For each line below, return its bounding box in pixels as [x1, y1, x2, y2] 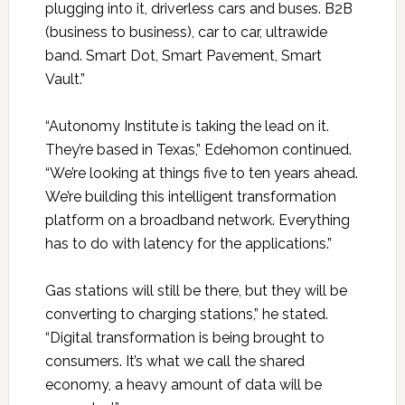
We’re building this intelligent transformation [44, 188, 336, 206]
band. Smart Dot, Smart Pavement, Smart [44, 47, 322, 65]
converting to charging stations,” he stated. [44, 306, 328, 324]
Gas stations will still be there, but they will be [44, 282, 347, 300]
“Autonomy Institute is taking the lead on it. [44, 118, 329, 136]
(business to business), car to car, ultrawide [44, 24, 327, 42]
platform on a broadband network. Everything [44, 212, 350, 230]
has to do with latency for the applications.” [44, 235, 332, 253]
